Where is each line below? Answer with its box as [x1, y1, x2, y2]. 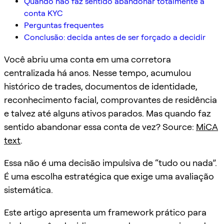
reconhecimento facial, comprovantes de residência [4, 94, 217, 105]
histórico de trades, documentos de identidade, [4, 80, 197, 91]
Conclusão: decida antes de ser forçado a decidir [24, 32, 205, 42]
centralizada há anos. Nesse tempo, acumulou [4, 67, 191, 78]
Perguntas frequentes [24, 20, 103, 30]
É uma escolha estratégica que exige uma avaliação [4, 170, 214, 181]
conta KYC [24, 8, 63, 18]
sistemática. [4, 184, 53, 195]
